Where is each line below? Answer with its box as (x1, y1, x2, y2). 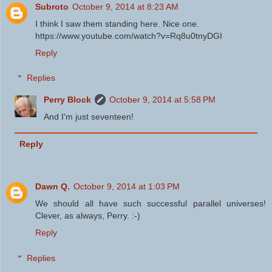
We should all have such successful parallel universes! (35, 199, 266, 209)
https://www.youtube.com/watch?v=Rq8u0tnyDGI (35, 30, 222, 41)
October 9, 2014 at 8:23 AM (72, 1, 178, 12)
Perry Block (44, 95, 92, 105)
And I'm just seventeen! (44, 112, 134, 122)
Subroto (35, 1, 69, 12)
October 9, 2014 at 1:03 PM (73, 182, 180, 192)
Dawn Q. (35, 182, 70, 192)
